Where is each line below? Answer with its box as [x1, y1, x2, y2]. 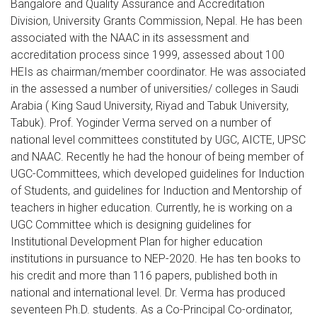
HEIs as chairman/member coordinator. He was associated [11, 65, 306, 79]
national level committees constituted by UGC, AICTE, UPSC [11, 133, 306, 147]
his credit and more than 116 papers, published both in [11, 269, 277, 283]
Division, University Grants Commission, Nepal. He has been [11, 14, 302, 28]
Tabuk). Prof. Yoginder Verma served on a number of [11, 116, 271, 130]
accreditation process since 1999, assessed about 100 [11, 48, 284, 62]
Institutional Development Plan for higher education [11, 235, 263, 249]
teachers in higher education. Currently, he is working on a [11, 201, 292, 215]
